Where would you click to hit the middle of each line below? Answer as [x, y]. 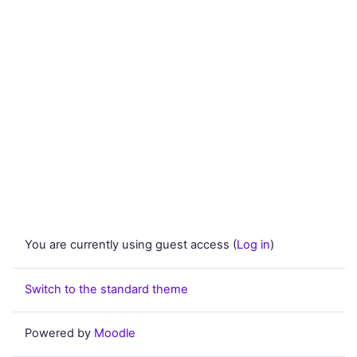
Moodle [115, 333]
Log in [253, 245]
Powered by [59, 333]
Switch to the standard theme [106, 289]
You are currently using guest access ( [131, 245]
